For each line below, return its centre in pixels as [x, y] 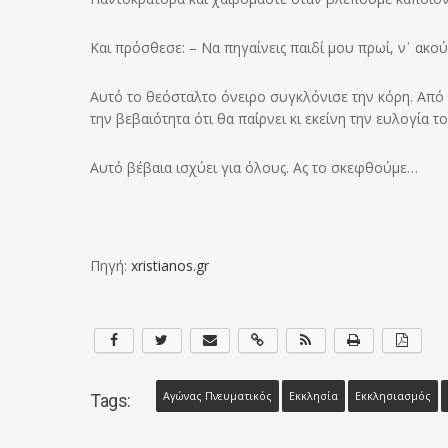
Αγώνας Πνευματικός [217, 396]
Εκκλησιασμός [392, 396]
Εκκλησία [313, 396]
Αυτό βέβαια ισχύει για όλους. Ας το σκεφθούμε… [254, 167]
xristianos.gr [170, 265]
